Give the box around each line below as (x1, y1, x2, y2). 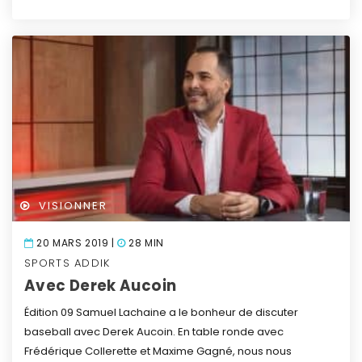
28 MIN (125, 236, 165, 250)
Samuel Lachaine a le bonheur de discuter (74, 305, 298, 321)
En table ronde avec (178, 324, 284, 340)
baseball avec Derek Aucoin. (24, 324, 175, 340)
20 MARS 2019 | (33, 236, 118, 250)
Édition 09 (24, 305, 74, 321)
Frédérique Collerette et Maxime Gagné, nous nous (24, 343, 292, 360)
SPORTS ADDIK (24, 255, 111, 271)
